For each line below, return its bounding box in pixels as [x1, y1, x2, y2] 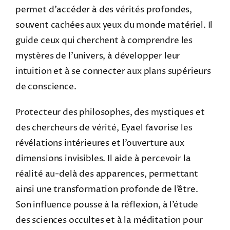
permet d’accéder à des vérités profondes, [15, 3, 193, 16]
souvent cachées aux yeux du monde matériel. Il [15, 18, 213, 31]
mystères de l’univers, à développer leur [15, 49, 181, 62]
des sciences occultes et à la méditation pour [15, 214, 203, 226]
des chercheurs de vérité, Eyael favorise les [15, 121, 193, 134]
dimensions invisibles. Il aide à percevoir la [15, 152, 191, 165]
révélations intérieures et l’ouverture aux [15, 137, 184, 149]
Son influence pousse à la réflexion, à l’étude [15, 198, 199, 211]
